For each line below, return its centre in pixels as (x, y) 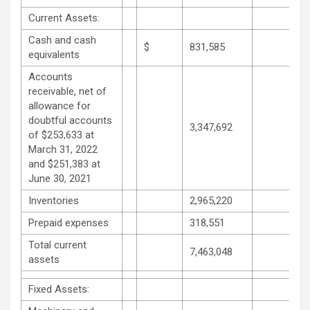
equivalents (54, 54)
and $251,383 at (64, 164)
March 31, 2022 (63, 149)
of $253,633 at (61, 135)
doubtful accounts (70, 120)
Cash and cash (62, 40)
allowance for (60, 106)
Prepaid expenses (69, 222)
